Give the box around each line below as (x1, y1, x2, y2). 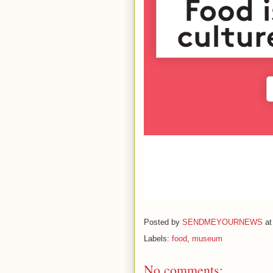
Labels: (143, 234, 172, 243)
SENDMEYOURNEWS (182, 218, 263, 227)
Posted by (143, 218, 182, 227)
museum (191, 234, 222, 243)
